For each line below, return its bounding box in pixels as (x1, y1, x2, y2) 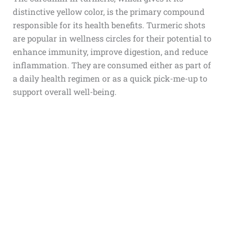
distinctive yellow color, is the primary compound (12, 6, 205, 17)
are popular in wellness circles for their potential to (12, 32, 212, 44)
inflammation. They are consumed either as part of (12, 59, 211, 70)
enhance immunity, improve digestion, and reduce (12, 46, 208, 57)
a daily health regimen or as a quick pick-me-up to (12, 72, 207, 84)
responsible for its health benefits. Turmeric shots (12, 19, 205, 30)
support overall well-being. (12, 86, 117, 97)
